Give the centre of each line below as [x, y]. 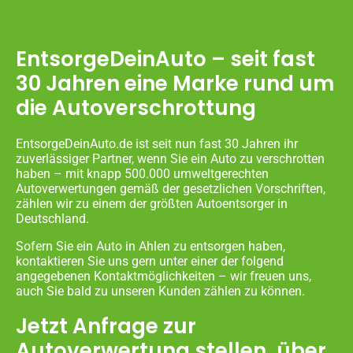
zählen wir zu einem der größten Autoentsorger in [152, 203]
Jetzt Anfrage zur [106, 326]
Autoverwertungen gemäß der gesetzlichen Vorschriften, [171, 188]
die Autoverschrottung [136, 108]
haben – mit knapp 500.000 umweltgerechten [142, 173]
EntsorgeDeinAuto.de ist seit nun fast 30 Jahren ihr [157, 143]
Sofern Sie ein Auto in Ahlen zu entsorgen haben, [150, 246]
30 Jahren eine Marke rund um [175, 83]
